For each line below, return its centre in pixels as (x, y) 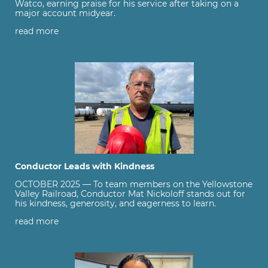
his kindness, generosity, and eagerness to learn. (115, 203)
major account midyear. (65, 13)
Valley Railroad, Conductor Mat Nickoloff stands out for (130, 194)
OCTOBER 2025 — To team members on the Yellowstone (134, 184)
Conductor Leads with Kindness (85, 166)
